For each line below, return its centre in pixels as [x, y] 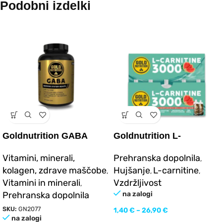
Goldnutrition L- [147, 136]
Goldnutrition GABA [45, 136]
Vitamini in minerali [41, 183]
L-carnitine [176, 171]
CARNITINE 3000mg [156, 150]
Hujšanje [132, 171]
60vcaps [20, 150]
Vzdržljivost [138, 183]
